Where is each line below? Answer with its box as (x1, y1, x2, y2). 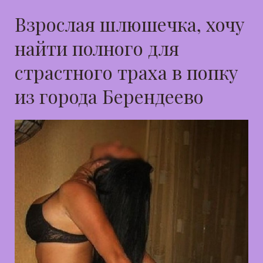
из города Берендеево (15, 83, 204, 109)
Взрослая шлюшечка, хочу (15, 11, 245, 37)
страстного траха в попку (15, 59, 238, 85)
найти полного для (15, 35, 179, 61)
